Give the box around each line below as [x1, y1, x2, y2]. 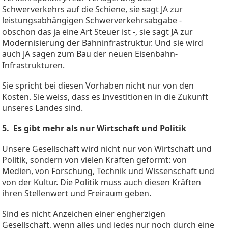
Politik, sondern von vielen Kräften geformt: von [2, 154, 187, 165]
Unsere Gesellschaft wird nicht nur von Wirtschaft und [2, 142, 212, 154]
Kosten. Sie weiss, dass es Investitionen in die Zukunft [2, 91, 208, 102]
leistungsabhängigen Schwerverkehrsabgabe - [2, 14, 182, 26]
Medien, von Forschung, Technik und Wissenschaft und [2, 165, 214, 177]
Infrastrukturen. [2, 59, 71, 71]
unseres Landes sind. [2, 102, 83, 113]
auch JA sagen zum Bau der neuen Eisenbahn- [2, 48, 178, 60]
